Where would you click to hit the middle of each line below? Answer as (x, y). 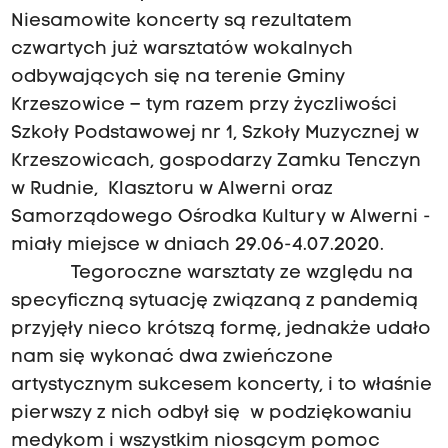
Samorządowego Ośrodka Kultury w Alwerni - (223, 218)
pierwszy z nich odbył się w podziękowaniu (211, 414)
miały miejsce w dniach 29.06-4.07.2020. (197, 246)
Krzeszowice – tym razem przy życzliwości (203, 106)
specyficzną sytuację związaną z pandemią (214, 302)
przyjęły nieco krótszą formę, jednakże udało (220, 330)
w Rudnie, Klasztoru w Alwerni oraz (171, 190)
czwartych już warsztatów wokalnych (181, 50)
